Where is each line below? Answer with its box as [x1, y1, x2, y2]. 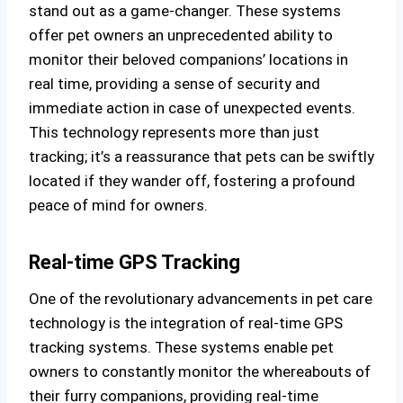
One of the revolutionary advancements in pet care [29, 290, 372, 308]
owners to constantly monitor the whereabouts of [29, 363, 371, 381]
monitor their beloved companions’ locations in [29, 50, 348, 68]
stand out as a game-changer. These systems [29, 2, 341, 20]
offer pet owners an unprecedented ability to [29, 26, 333, 44]
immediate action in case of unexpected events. [29, 99, 355, 117]
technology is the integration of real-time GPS [29, 314, 343, 332]
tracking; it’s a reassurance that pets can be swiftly [29, 148, 374, 166]
